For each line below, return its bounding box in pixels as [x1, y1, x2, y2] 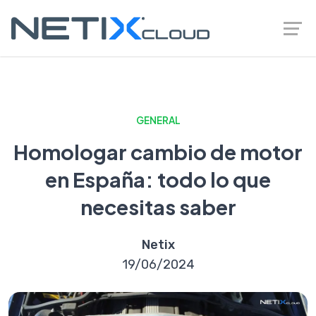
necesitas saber [80, 194, 236, 219]
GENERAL [135, 114, 181, 126]
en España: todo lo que [45, 166, 271, 192]
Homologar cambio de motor [13, 139, 303, 164]
